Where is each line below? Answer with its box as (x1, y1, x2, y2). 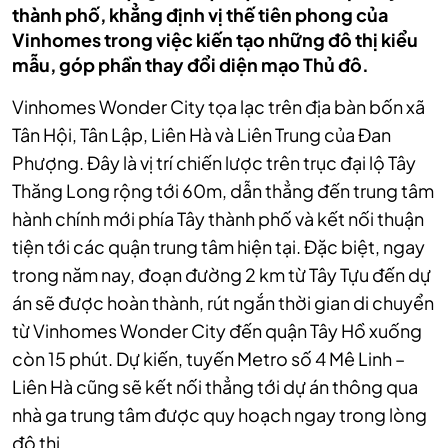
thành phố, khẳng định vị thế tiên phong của (12, 3, 388, 26)
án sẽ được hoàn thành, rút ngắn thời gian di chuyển (12, 291, 434, 314)
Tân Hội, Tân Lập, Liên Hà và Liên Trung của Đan (12, 123, 391, 146)
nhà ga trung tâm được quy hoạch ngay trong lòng (12, 403, 427, 426)
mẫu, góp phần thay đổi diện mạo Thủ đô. (12, 53, 369, 76)
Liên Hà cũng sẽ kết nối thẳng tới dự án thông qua (12, 375, 418, 398)
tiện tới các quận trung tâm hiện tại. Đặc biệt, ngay (12, 235, 425, 258)
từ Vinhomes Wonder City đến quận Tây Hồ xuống (12, 319, 422, 342)
